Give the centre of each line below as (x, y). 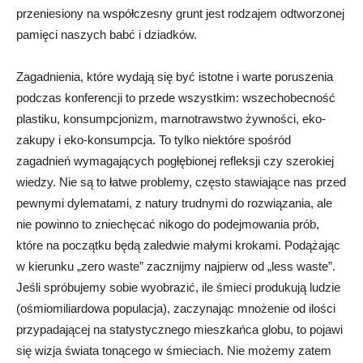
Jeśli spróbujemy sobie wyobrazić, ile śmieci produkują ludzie (178, 288)
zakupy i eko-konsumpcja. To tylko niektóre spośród (154, 140)
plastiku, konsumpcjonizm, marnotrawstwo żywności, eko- (171, 119)
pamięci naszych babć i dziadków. (107, 35)
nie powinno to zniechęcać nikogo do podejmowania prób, (168, 224)
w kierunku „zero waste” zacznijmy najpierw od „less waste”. (176, 267)
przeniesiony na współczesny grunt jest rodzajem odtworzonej (180, 14)
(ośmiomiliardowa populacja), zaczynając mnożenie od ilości (176, 309)
